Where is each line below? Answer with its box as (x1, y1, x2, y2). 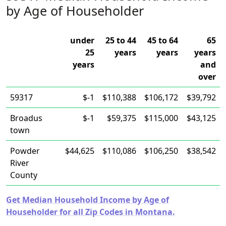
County (10, 169, 37, 181)
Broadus (10, 112, 42, 124)
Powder (10, 145, 40, 156)
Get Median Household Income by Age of (6, 194, 169, 205)
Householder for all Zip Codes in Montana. (6, 206, 175, 217)
